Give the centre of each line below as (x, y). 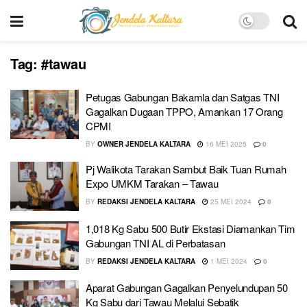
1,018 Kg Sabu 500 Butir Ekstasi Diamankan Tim (191, 228)
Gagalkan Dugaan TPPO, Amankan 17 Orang (184, 111)
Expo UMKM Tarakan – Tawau (152, 183)
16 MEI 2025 (225, 144)
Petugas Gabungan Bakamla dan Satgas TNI (183, 97)
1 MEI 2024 (228, 261)
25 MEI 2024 (230, 201)
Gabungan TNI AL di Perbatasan (156, 243)
